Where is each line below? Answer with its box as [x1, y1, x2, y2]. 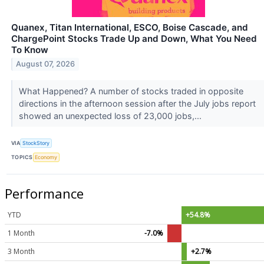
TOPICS [11, 154, 33, 161]
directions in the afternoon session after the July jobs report [18, 98, 256, 108]
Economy [35, 154, 58, 161]
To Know [11, 44, 48, 55]
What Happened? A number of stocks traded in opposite [18, 85, 243, 96]
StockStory [22, 140, 50, 147]
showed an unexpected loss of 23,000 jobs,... [18, 110, 204, 121]
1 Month [8, 227, 35, 238]
